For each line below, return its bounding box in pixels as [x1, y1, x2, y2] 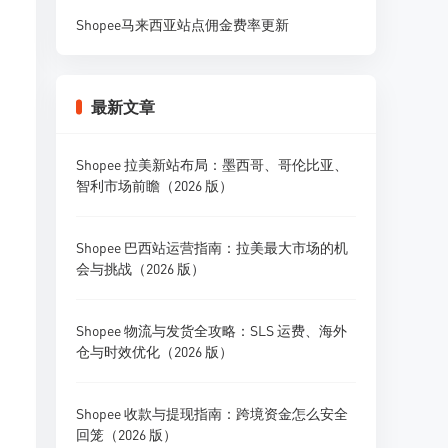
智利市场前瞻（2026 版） [76, 176, 233, 194]
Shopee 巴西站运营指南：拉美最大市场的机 [76, 238, 348, 256]
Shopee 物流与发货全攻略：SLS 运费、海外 [76, 321, 347, 339]
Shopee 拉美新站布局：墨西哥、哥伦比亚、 [76, 155, 348, 173]
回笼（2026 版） [76, 425, 177, 443]
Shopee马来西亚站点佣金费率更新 [76, 15, 289, 33]
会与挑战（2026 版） [76, 259, 205, 277]
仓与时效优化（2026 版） [76, 342, 233, 360]
